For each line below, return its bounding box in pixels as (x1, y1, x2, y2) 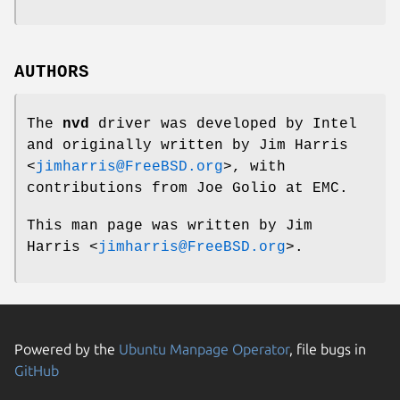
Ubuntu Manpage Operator (119, 340, 289, 357)
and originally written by (27, 137, 259, 154)
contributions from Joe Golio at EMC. (27, 179, 348, 196)
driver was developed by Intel (89, 115, 357, 132)
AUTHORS (14, 62, 89, 82)
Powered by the (14, 340, 119, 357)
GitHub (14, 362, 59, 379)
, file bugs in (289, 340, 366, 357)
